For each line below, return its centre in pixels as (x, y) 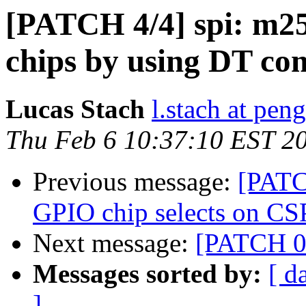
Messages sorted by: (147, 274)
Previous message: (135, 182)
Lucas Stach (75, 109)
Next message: (114, 243)
